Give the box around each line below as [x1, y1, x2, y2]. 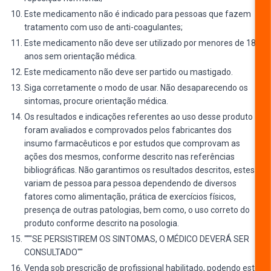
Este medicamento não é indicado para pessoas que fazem [24, 8, 251, 19]
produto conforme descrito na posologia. [24, 218, 179, 228]
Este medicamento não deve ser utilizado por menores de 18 [24, 38, 256, 48]
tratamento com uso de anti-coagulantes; [24, 22, 183, 32]
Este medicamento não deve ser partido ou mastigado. [24, 67, 233, 77]
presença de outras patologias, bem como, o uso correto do [24, 204, 250, 215]
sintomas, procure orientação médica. [24, 96, 168, 106]
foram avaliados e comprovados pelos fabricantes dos [24, 125, 232, 135]
